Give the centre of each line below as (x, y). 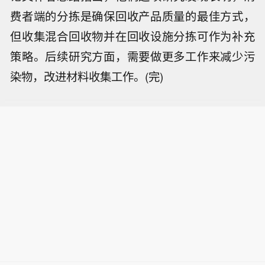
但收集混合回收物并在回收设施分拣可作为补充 (132, 36)
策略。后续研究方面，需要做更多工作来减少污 (132, 56)
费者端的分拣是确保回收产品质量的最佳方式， (132, 16)
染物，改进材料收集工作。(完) (87, 76)
